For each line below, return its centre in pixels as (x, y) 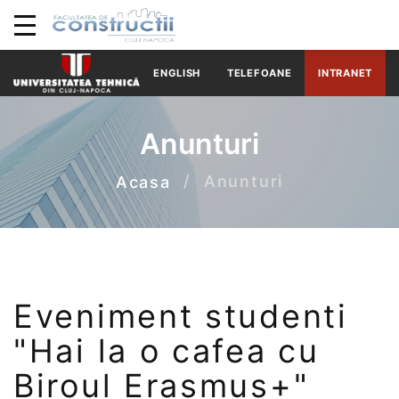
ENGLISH (177, 73)
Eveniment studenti (181, 316)
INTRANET (345, 73)
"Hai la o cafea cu (167, 350)
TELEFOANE (260, 73)
